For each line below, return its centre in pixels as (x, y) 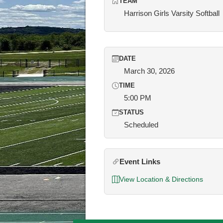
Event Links (140, 162)
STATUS (131, 112)
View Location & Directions (161, 179)
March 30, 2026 (149, 71)
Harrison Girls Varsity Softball (172, 13)
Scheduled (141, 125)
